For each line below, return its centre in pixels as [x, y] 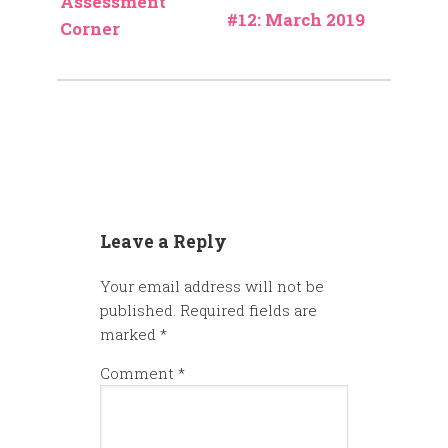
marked [130, 333]
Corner [90, 28]
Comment [139, 372]
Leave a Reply [163, 242]
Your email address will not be [212, 285]
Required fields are [248, 309]
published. [138, 309]
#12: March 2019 [296, 20]
